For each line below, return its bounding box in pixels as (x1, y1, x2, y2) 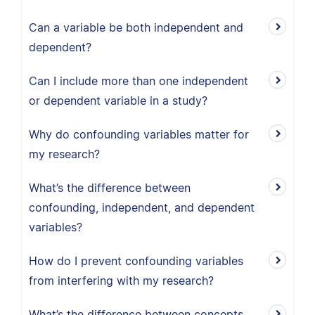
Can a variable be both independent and (29, 20, 243, 34)
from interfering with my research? (29, 274, 214, 288)
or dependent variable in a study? (29, 94, 207, 108)
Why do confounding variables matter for (29, 127, 249, 141)
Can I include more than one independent (29, 74, 248, 88)
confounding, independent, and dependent (29, 200, 255, 214)
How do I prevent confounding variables (29, 254, 243, 268)
